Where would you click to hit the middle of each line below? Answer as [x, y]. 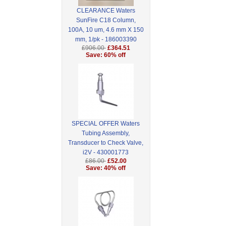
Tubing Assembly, [106, 133]
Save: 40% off [106, 168]
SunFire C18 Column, [106, 20]
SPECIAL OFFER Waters [106, 124]
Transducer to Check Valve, [106, 143]
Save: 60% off [106, 55]
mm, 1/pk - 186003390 [106, 40]
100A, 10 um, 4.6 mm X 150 [106, 30]
